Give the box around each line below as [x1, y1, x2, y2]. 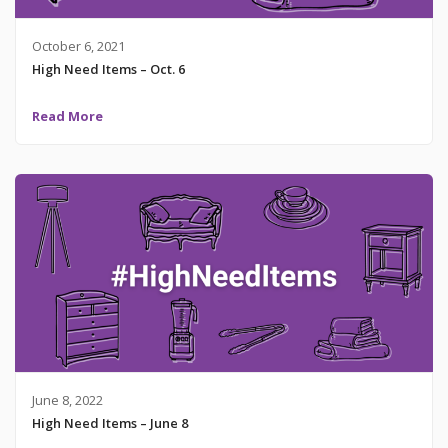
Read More [31, 107, 103, 125]
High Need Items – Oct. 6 [31, 60, 185, 79]
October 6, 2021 [31, 37, 125, 56]
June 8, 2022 [31, 390, 103, 409]
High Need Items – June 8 [31, 413, 188, 432]
